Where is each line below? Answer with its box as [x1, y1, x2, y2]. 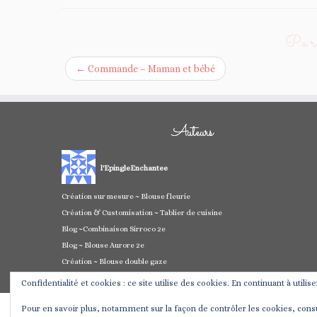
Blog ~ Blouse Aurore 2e [62, 241, 144, 250]
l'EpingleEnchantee [100, 163, 168, 173]
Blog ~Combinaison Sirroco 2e [62, 224, 166, 234]
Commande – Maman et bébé [86, 63, 215, 75]
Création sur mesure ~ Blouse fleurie [62, 192, 190, 202]
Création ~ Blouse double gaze [62, 257, 167, 267]
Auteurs [171, 122, 214, 145]
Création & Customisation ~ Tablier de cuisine [62, 208, 222, 218]
